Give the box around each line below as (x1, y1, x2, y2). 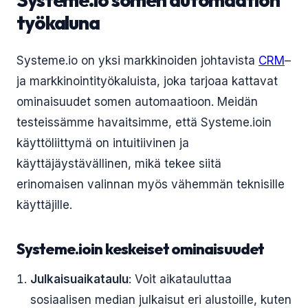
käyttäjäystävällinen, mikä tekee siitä (16, 157, 221, 170)
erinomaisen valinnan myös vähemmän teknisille (16, 177, 285, 191)
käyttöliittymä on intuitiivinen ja (16, 136, 189, 150)
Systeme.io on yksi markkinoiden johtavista (16, 54, 258, 67)
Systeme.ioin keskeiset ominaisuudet (16, 239, 265, 258)
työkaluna (16, 10, 100, 34)
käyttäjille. (16, 198, 72, 212)
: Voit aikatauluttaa (129, 272, 232, 286)
